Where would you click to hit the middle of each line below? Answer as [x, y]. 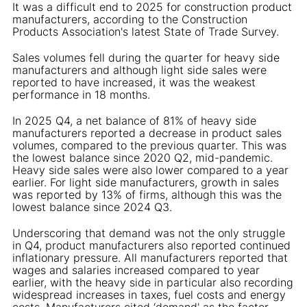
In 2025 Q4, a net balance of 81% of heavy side [134, 120]
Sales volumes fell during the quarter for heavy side [146, 57]
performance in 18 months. [81, 94]
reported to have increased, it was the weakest [134, 82]
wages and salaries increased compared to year [136, 270]
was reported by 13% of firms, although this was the [147, 194]
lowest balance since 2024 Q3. [92, 207]
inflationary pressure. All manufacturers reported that [150, 257]
